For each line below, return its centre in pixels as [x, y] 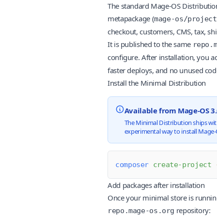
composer [132, 165]
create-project [180, 165]
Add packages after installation [156, 185]
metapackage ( [131, 18]
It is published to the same [150, 44]
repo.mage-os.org [141, 211]
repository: [193, 210]
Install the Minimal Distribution [157, 83]
